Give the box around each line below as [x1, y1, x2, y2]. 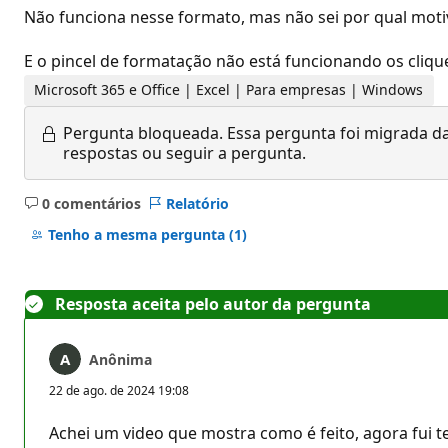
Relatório [165, 193, 229, 213]
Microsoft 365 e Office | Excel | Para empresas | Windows [34, 80, 424, 100]
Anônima [89, 349, 152, 369]
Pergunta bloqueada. [63, 121, 223, 144]
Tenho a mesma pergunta [47, 225, 229, 245]
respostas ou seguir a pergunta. [63, 141, 306, 164]
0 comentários [41, 193, 141, 213]
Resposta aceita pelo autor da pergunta [55, 292, 371, 315]
